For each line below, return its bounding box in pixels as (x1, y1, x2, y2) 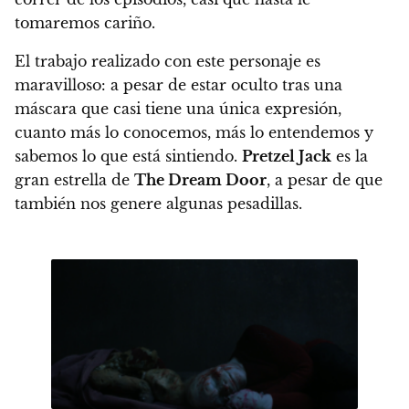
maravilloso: (15, 76, 110, 95)
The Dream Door (134, 171, 267, 190)
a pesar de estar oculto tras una (110, 76, 342, 95)
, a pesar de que (267, 171, 383, 190)
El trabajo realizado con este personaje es (15, 52, 320, 71)
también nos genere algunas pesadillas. (15, 194, 302, 214)
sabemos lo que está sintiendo (15, 147, 234, 166)
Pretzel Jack (242, 147, 331, 166)
